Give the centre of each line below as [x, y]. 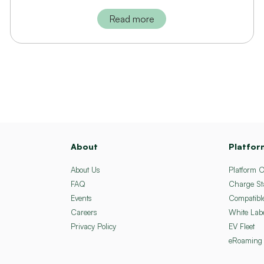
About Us [85, 170]
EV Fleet [242, 227]
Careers [84, 212]
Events [81, 198]
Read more [132, 19]
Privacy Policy [93, 227]
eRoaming [245, 241]
